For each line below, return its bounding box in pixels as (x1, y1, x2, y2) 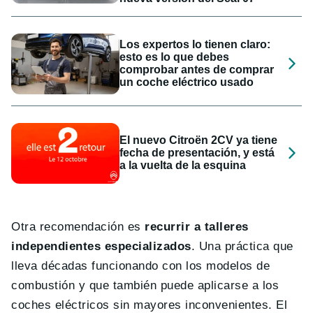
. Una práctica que (191, 240, 293, 253)
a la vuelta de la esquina (119, 159, 247, 172)
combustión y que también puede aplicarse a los (11, 279, 279, 292)
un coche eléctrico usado (119, 76, 254, 89)
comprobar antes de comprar (119, 64, 275, 76)
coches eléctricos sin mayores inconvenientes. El (11, 298, 288, 312)
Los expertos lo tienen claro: (119, 38, 271, 51)
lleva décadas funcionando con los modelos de (11, 259, 270, 272)
